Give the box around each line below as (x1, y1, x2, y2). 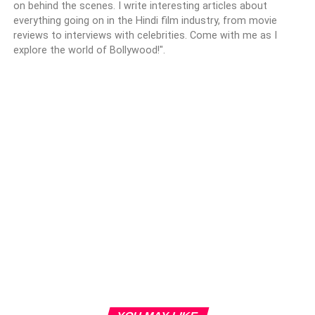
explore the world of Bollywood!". (13, 44, 165, 56)
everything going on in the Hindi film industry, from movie (13, 14, 277, 27)
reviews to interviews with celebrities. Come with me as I (13, 29, 277, 41)
